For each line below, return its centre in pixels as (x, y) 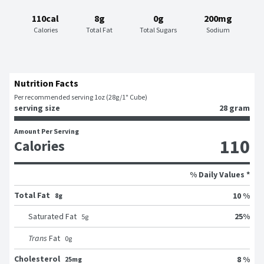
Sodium (218, 30)
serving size (37, 108)
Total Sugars (158, 30)
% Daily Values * (220, 175)
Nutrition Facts (46, 83)
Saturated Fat (52, 217)
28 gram (235, 108)
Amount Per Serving (47, 131)
